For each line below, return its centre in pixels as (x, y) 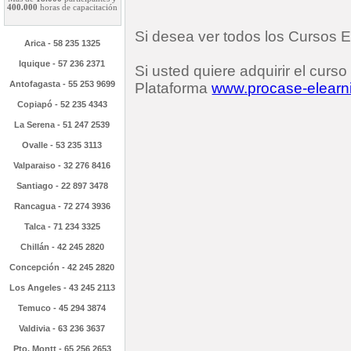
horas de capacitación (78, 7)
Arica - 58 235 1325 (62, 43)
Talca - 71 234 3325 (62, 226)
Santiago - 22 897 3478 (62, 186)
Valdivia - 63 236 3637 (62, 328)
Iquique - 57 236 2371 (62, 63)
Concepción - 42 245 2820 (62, 267)
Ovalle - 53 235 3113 (62, 145)
